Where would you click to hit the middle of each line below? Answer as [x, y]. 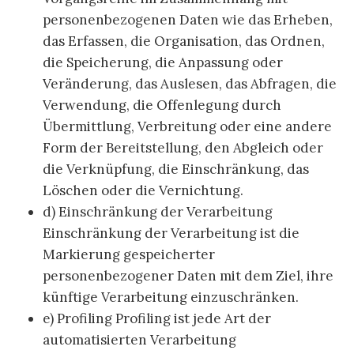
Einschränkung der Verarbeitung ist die [171, 233]
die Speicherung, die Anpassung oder [163, 63]
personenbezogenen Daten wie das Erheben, [188, 20]
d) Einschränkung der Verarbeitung [158, 212]
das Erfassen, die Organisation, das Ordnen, [184, 41]
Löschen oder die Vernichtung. [143, 191]
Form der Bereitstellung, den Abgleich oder [183, 148]
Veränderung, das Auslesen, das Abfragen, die [190, 84]
